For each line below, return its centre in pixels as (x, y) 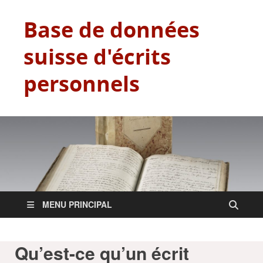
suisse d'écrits (97, 57)
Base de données (112, 30)
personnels (82, 84)
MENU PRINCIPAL (77, 205)
